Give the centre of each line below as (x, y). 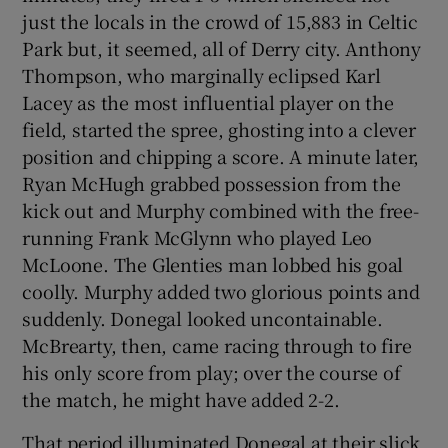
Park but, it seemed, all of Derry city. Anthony (222, 47)
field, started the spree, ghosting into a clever (219, 128)
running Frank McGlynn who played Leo (197, 236)
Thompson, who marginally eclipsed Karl (201, 74)
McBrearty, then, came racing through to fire (217, 344)
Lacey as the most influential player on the (208, 101)
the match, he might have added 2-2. (181, 398)
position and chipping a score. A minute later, (221, 155)
